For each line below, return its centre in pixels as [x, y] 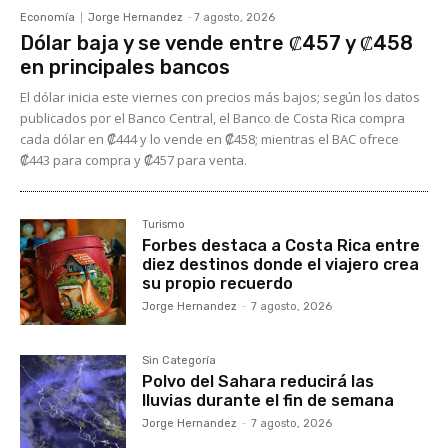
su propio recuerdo [218, 283]
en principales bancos [125, 66]
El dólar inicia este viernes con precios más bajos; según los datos [220, 96]
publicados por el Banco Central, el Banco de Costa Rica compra [212, 117]
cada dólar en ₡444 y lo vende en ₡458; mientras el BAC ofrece [209, 138]
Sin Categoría [179, 360]
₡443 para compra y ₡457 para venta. [133, 159]
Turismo [164, 224]
